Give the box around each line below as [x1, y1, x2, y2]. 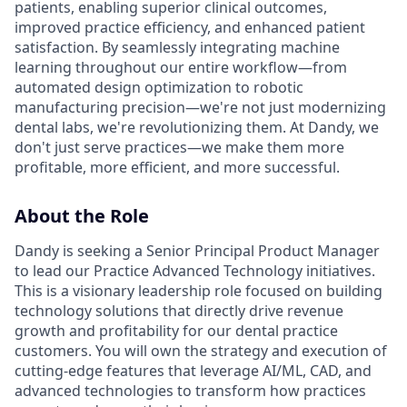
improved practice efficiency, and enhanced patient [15, 17, 365, 38]
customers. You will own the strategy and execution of [15, 341, 387, 362]
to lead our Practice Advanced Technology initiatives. [15, 261, 375, 282]
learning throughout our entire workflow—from [15, 57, 347, 78]
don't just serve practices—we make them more [15, 137, 344, 158]
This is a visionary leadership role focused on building [15, 281, 382, 302]
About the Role [15, 203, 149, 229]
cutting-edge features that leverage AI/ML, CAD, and [15, 361, 372, 382]
